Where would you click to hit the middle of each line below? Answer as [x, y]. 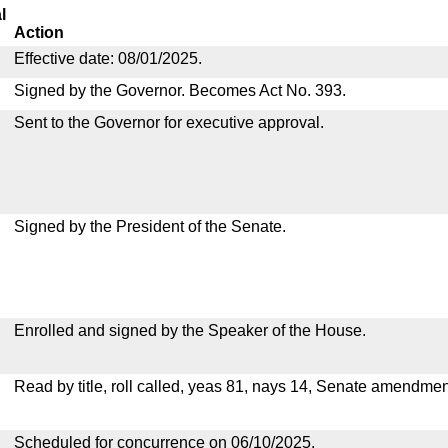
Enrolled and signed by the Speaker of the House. [190, 330]
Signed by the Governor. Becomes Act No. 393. [180, 90]
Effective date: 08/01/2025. [108, 58]
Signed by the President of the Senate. [150, 226]
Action [39, 32]
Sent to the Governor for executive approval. [169, 122]
